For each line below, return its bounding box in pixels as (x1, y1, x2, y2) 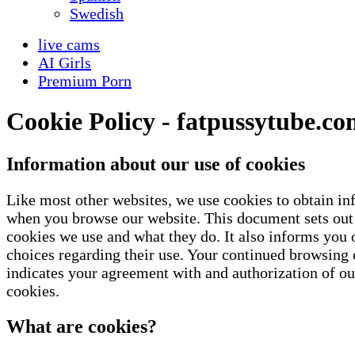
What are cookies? (6, 315, 157, 337)
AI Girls (38, 54, 91, 71)
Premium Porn (38, 72, 132, 90)
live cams (38, 36, 100, 53)
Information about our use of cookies (6, 153, 305, 174)
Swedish (70, 5, 124, 22)
